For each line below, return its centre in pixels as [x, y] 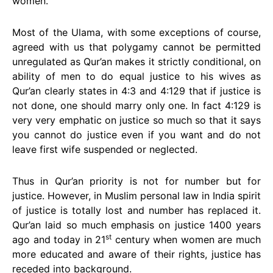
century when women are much [186, 239]
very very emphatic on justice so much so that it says [136, 120]
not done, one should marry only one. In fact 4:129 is [136, 105]
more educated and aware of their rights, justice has [136, 254]
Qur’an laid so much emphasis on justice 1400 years [136, 225]
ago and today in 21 [59, 239]
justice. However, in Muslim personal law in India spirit [136, 196]
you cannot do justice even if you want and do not [136, 135]
